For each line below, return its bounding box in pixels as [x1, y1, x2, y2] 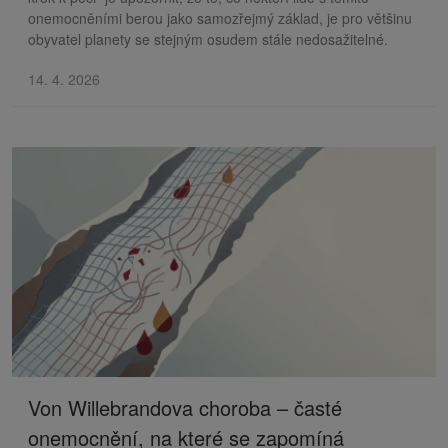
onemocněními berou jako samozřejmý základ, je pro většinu [28, 7, 412, 28]
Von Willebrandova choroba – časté [28, 392, 342, 422]
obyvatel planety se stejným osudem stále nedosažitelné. [28, 28, 388, 49]
